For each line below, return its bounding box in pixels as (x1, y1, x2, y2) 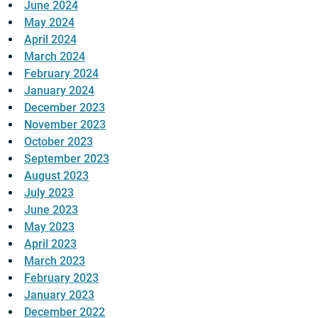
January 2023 (24, 287, 94, 302)
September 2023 (24, 151, 109, 165)
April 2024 (24, 32, 77, 46)
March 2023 (24, 253, 85, 268)
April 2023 (24, 236, 77, 251)
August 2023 (24, 168, 89, 182)
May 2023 (24, 219, 75, 234)
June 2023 (24, 202, 78, 216)
